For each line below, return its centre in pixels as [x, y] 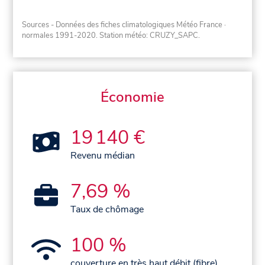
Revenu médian [103, 155]
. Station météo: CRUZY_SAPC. [148, 35]
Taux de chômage [107, 209]
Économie [132, 97]
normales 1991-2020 [59, 35]
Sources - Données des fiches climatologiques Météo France [122, 25]
